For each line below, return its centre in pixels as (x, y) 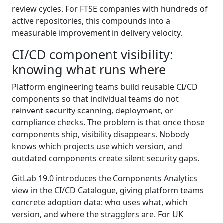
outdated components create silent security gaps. (106, 158)
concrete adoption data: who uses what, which (100, 202)
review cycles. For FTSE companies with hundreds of (110, 9)
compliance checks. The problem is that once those (108, 122)
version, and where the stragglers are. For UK (98, 214)
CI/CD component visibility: (93, 54)
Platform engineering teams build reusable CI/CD (105, 86)
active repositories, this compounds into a (91, 21)
